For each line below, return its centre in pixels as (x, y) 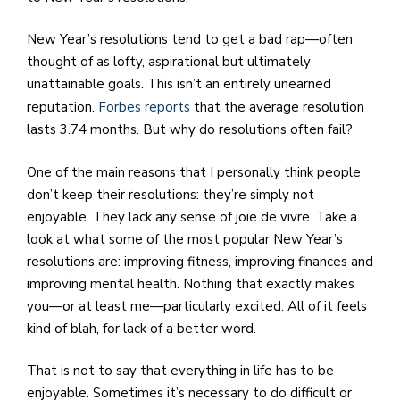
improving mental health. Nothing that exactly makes (191, 283)
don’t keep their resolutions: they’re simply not (171, 194)
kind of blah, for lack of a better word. (143, 328)
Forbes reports (144, 108)
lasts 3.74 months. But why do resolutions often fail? (192, 130)
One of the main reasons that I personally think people (194, 172)
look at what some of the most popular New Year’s (185, 239)
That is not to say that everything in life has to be (180, 371)
